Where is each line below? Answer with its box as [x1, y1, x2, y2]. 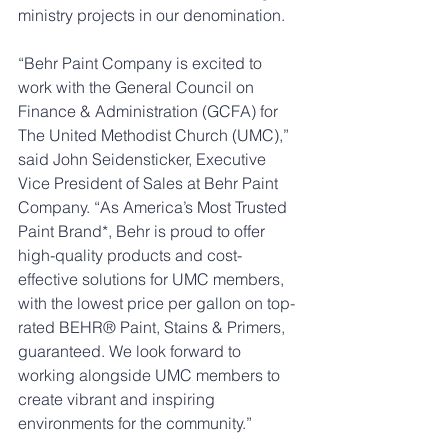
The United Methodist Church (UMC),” [18, 125, 293, 145]
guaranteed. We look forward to [18, 341, 245, 361]
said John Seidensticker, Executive [18, 149, 270, 169]
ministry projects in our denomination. [18, 5, 289, 25]
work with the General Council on [18, 77, 258, 97]
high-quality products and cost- [18, 245, 242, 265]
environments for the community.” [18, 413, 256, 433]
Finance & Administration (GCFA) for [18, 101, 282, 121]
